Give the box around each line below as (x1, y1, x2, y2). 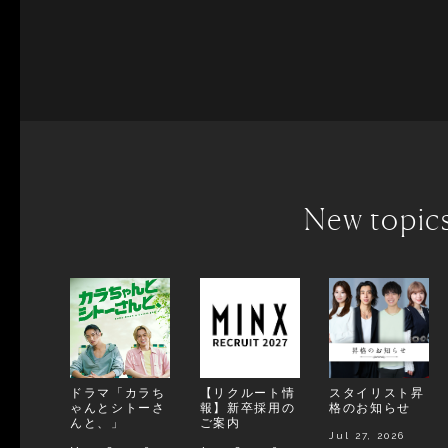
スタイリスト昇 (329, 383, 425, 400)
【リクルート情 (199, 383, 296, 400)
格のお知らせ (329, 398, 412, 415)
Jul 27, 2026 (329, 430, 405, 441)
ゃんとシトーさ (70, 398, 166, 415)
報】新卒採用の (199, 398, 296, 415)
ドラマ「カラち (70, 383, 166, 400)
